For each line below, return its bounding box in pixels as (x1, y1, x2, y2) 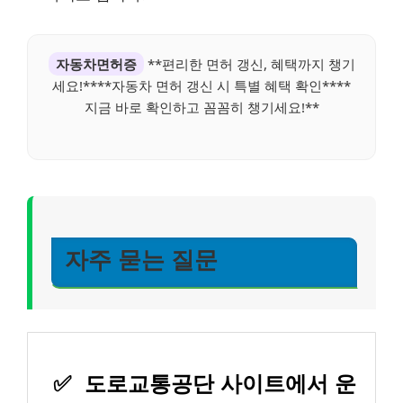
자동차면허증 (55, 55, 137, 74)
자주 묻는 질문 (65, 246, 218, 273)
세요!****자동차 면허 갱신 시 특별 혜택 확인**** (52, 76, 351, 95)
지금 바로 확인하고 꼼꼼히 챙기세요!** (84, 98, 319, 117)
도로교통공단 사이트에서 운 (78, 372, 356, 397)
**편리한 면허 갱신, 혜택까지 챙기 (143, 55, 355, 74)
